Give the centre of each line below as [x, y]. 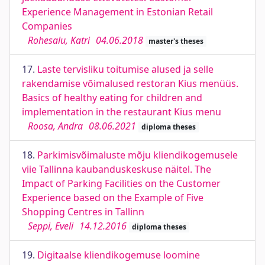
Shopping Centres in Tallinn [83, 212]
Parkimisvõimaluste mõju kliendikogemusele [138, 155]
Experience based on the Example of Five [113, 198]
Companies [47, 26]
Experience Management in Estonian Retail [117, 12]
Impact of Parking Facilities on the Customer [121, 183]
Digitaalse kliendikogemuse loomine [119, 255]
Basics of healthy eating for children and [112, 98]
